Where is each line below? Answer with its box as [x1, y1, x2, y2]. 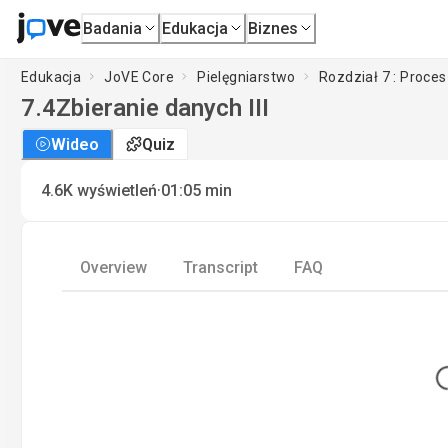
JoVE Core [104, 68, 175, 85]
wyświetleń [77, 181, 157, 200]
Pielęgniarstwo [197, 68, 296, 85]
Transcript [183, 258, 258, 277]
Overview [80, 258, 147, 277]
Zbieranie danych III [56, 94, 269, 122]
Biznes [248, 18, 299, 38]
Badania [83, 18, 143, 38]
